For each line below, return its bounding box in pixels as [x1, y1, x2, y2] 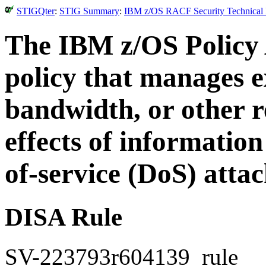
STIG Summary [59, 6, 119, 16]
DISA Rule [5, 202, 122, 231]
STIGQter [17, 6, 55, 16]
